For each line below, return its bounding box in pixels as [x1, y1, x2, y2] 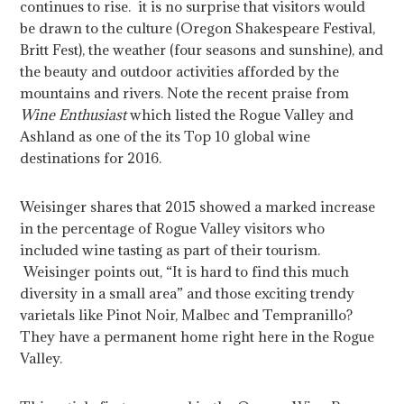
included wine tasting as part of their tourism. [20, 241, 321, 260]
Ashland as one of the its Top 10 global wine [20, 127, 311, 146]
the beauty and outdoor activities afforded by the [20, 62, 340, 81]
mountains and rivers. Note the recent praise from [20, 84, 350, 103]
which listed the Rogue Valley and [126, 106, 354, 124]
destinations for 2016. [20, 149, 162, 168]
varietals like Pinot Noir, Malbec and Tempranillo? [20, 306, 353, 325]
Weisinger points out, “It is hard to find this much [20, 262, 350, 281]
